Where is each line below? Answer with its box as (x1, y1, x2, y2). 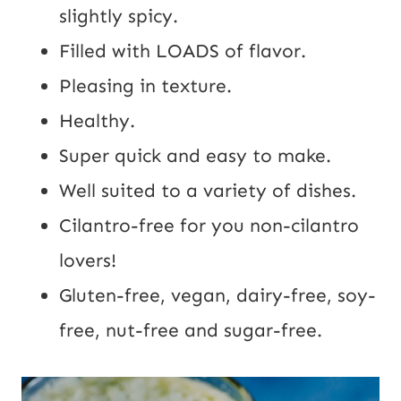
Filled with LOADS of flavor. (59, 38, 306, 63)
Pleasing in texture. (59, 73, 232, 98)
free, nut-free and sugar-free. (59, 318, 322, 342)
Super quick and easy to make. (59, 143, 331, 167)
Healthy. (59, 108, 135, 132)
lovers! (59, 248, 116, 272)
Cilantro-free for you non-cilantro (59, 213, 359, 237)
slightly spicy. (59, 4, 178, 28)
